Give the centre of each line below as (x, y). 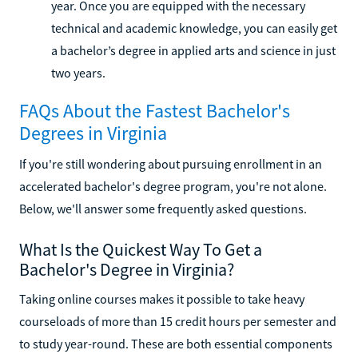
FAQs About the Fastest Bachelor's (155, 110)
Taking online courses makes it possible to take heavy (162, 298)
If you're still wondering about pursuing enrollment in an (171, 163)
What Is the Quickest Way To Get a (141, 249)
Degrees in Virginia (93, 133)
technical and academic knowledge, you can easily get (194, 28)
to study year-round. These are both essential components (176, 343)
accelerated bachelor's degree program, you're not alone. (173, 186)
